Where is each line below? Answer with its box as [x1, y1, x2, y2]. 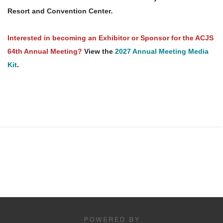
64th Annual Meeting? [7, 47, 82, 56]
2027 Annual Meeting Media [115, 47, 209, 56]
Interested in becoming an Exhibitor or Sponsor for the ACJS [7, 34, 214, 42]
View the [84, 47, 115, 56]
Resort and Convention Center [7, 7, 111, 15]
